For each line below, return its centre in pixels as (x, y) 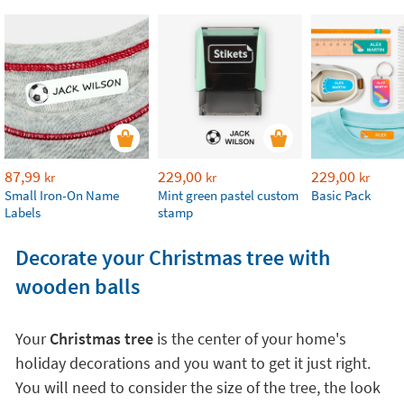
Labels (23, 213)
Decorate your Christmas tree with (172, 258)
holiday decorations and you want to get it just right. (193, 363)
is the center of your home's (249, 339)
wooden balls (77, 287)
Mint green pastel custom (228, 196)
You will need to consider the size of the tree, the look (197, 388)
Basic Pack (341, 196)
